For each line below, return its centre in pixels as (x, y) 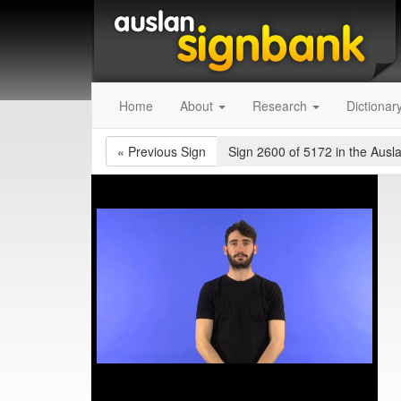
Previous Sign (167, 151)
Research (282, 106)
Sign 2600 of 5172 (282, 151)
